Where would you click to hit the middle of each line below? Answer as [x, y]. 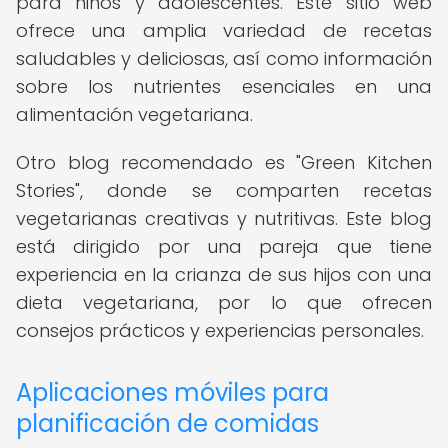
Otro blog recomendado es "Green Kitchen [224, 162]
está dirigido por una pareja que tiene [224, 246]
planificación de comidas [167, 423]
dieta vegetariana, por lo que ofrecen [224, 302]
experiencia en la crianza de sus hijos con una [224, 274]
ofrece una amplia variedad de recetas [224, 30]
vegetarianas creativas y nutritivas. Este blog [224, 218]
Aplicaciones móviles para [172, 392]
